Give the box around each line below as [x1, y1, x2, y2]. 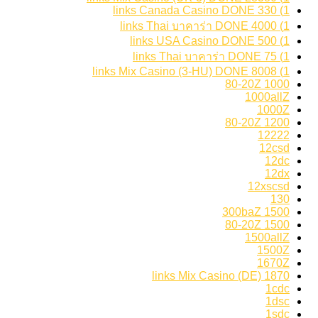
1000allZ [245, 91, 290, 104]
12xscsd [248, 180, 290, 193]
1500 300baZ [264, 206, 290, 219]
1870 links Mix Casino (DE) [264, 270, 290, 283]
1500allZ [245, 231, 290, 244]
